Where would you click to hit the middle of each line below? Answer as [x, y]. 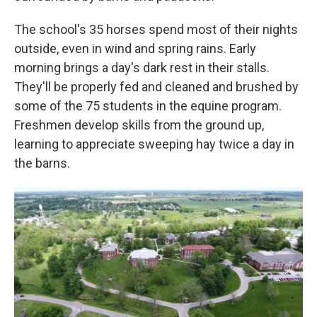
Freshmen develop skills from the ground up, [139, 125]
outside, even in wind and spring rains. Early [135, 48]
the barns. [42, 163]
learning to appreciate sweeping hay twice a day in [154, 144]
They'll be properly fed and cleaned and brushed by [156, 87]
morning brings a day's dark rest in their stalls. [142, 68]
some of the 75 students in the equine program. [148, 106]
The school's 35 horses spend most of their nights [156, 29]
